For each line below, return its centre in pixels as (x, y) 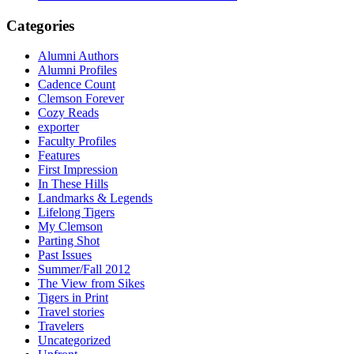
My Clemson (70, 227)
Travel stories (71, 312)
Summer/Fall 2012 (84, 269)
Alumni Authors (78, 56)
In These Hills (73, 184)
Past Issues (65, 255)
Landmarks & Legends (95, 198)
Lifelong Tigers (76, 213)
